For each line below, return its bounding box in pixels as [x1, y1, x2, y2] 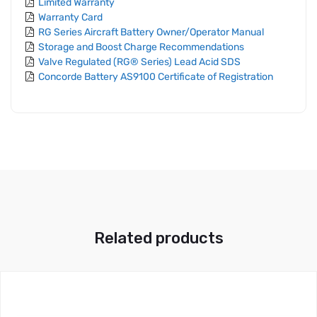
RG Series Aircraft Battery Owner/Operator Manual [38, 25, 264, 38]
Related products [93, 228, 224, 248]
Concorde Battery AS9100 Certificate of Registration [38, 70, 273, 83]
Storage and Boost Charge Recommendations [38, 40, 244, 53]
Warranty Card [38, 11, 103, 23]
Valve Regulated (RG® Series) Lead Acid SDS [38, 55, 241, 68]
